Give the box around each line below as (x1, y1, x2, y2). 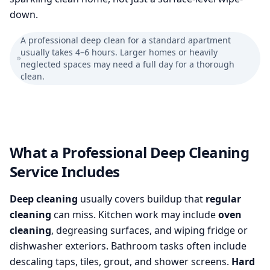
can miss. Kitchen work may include (51, 208, 218, 221)
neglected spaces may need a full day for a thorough (20, 58, 234, 70)
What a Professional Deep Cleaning (10, 142, 250, 162)
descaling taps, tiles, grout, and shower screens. (10, 255, 231, 268)
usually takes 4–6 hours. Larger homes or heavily (20, 46, 218, 58)
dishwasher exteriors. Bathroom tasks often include (10, 239, 246, 253)
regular (206, 192, 241, 206)
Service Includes (10, 162, 120, 181)
